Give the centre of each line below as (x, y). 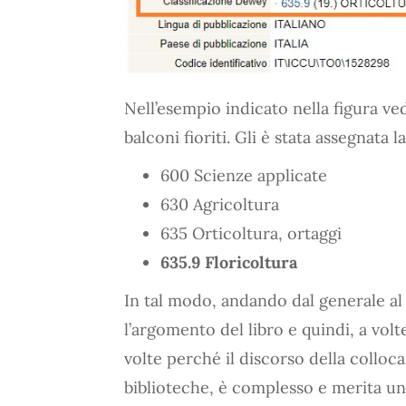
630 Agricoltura (220, 205)
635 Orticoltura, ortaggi (251, 234)
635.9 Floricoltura (229, 263)
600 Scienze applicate (244, 176)
